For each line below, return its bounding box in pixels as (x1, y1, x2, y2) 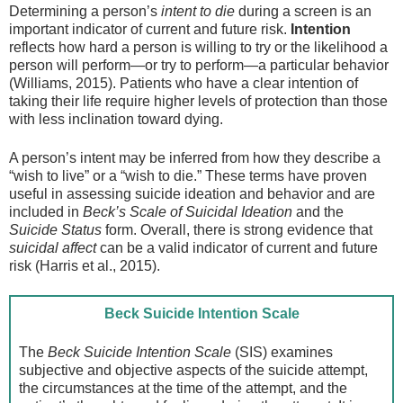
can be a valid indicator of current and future (96, 239, 378, 255)
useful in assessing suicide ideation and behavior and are (9, 185, 375, 201)
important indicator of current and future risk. (9, 22, 291, 38)
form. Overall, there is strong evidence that (102, 221, 372, 237)
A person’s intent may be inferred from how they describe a (9, 149, 381, 166)
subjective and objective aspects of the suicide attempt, (19, 362, 369, 378)
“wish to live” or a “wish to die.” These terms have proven (9, 167, 367, 184)
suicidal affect (9, 239, 96, 255)
